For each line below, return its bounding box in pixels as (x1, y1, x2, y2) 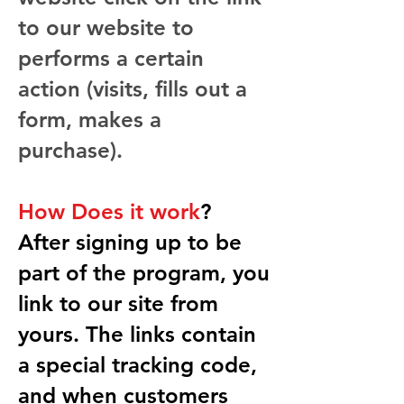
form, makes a (18, 106, 161, 133)
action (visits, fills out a (18, 76, 247, 103)
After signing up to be (18, 229, 242, 256)
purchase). (18, 137, 123, 164)
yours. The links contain (18, 321, 256, 348)
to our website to (18, 14, 194, 41)
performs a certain (18, 45, 204, 72)
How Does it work (18, 198, 200, 225)
